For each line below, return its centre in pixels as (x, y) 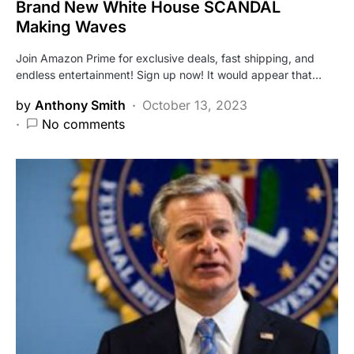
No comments (83, 124)
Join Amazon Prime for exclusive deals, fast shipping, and (165, 58)
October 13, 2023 (195, 105)
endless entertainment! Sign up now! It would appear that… (169, 74)
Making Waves (71, 26)
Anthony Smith (80, 105)
